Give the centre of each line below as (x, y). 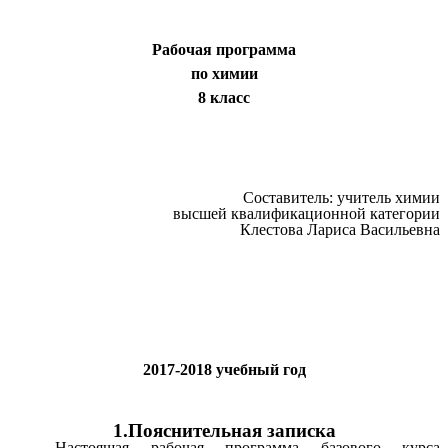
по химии (224, 74)
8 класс (224, 98)
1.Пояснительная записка (224, 431)
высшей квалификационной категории (306, 214)
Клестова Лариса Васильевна (340, 230)
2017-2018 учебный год (224, 370)
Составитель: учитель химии (341, 198)
